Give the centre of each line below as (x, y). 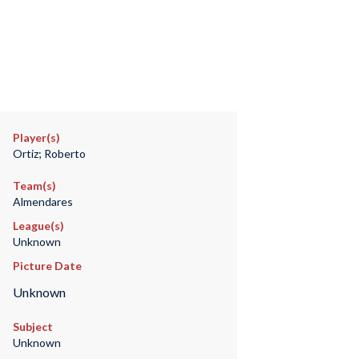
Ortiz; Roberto (49, 153)
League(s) (38, 226)
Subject (32, 327)
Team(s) (34, 186)
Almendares (42, 202)
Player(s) (36, 137)
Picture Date (47, 266)
